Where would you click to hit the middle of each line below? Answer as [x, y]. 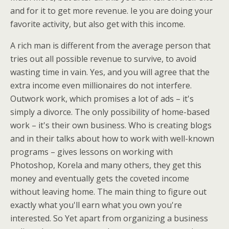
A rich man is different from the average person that [110, 45]
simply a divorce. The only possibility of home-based [110, 112]
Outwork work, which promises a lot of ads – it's [102, 99]
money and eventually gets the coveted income [100, 178]
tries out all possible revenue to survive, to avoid [103, 59]
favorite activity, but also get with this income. [98, 24]
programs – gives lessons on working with [91, 152]
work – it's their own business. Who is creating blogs [111, 125]
